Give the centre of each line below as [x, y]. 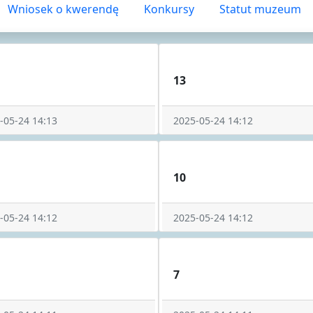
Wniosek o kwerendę [63, 9]
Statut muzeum [260, 9]
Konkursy [169, 9]
